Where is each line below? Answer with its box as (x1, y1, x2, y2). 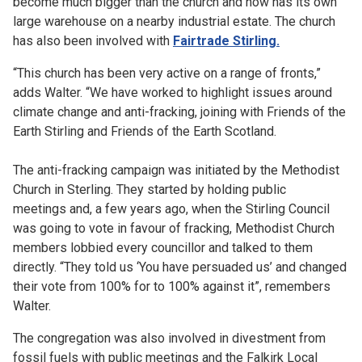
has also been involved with (13, 33, 173, 48)
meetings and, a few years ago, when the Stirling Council (13, 201, 330, 217)
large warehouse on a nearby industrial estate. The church (13, 14, 335, 29)
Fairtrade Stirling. (173, 33, 280, 48)
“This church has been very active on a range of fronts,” (13, 65, 321, 81)
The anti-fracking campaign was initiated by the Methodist (13, 162, 339, 178)
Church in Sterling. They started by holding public (13, 182, 286, 197)
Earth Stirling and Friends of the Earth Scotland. (13, 124, 276, 139)
